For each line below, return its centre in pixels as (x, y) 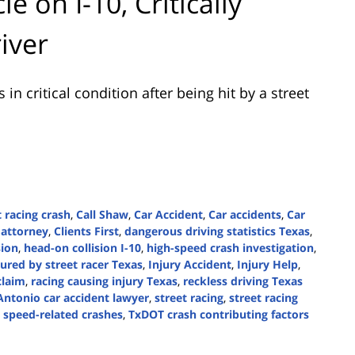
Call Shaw (102, 215)
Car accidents (245, 215)
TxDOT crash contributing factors (219, 315)
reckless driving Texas (243, 281)
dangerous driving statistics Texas (217, 231)
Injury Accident (190, 265)
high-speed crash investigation (230, 248)
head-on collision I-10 (82, 248)
